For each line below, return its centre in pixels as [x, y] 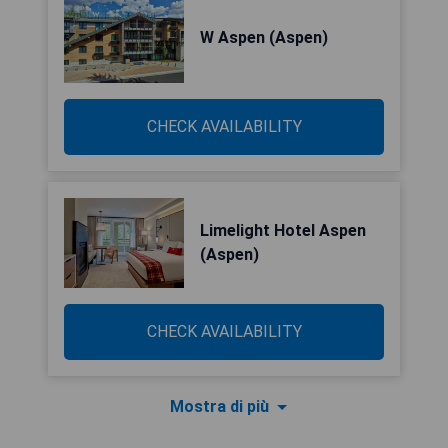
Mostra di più [219, 406]
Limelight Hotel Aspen [283, 230]
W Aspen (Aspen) [264, 37]
